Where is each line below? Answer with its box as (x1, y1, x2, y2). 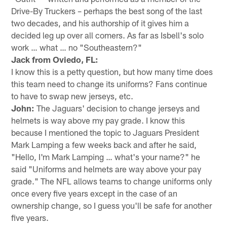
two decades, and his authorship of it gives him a (11, 17, 190, 28)
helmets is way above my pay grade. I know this (11, 115, 185, 125)
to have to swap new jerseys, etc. (11, 90, 134, 101)
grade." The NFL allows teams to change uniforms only (11, 175, 212, 186)
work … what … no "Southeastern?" (11, 42, 142, 52)
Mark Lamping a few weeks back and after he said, (11, 139, 197, 149)
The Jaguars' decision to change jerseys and (34, 102, 200, 113)
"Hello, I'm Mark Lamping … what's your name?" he (11, 151, 201, 162)
